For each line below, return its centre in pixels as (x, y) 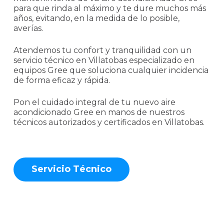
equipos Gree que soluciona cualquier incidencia (111, 70)
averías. (28, 28)
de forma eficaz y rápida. (61, 80)
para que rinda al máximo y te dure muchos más (109, 8)
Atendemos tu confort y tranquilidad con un (102, 50)
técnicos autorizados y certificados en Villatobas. (109, 122)
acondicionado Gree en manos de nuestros (99, 112)
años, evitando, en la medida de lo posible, (96, 18)
